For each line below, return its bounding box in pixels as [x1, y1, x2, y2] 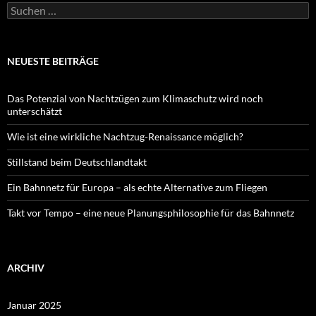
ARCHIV [7, 262, 44, 274]
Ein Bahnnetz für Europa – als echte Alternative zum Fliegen [7, 181, 267, 194]
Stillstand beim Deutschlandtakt [7, 156, 147, 169]
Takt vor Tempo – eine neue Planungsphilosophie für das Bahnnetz [7, 207, 294, 219]
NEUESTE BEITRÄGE [7, 55, 99, 68]
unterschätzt [7, 105, 62, 118]
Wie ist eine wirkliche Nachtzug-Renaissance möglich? [7, 130, 243, 143]
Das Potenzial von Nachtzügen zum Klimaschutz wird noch [7, 92, 263, 105]
